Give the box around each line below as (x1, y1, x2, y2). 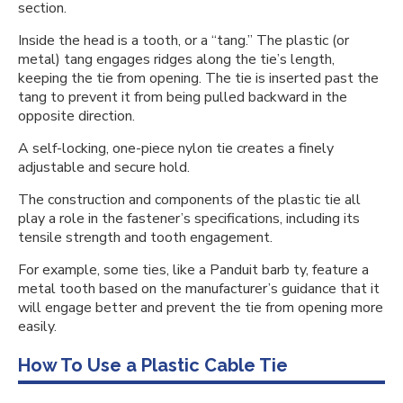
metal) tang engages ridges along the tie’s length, (18, 49, 335, 69)
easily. (18, 317, 57, 336)
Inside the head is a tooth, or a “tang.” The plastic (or (18, 31, 349, 50)
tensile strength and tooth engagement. (18, 228, 276, 247)
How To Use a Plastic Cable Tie (18, 354, 288, 376)
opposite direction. (18, 106, 139, 126)
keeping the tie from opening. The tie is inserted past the (18, 68, 379, 88)
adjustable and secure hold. (18, 157, 190, 177)
